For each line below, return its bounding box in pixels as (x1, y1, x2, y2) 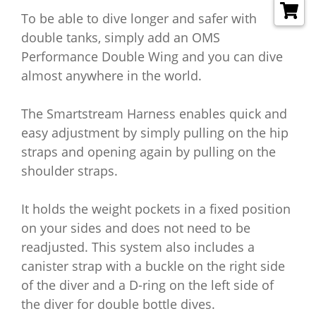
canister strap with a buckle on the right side (21, 257, 285, 274)
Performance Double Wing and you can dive (21, 48, 283, 65)
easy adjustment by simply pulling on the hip (21, 124, 288, 141)
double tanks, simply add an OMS (21, 29, 220, 46)
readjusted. (21, 238, 92, 255)
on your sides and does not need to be (21, 219, 250, 236)
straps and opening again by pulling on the (21, 143, 276, 160)
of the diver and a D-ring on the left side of (21, 276, 274, 293)
